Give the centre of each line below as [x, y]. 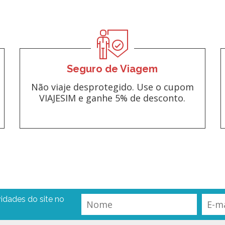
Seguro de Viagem [113, 69]
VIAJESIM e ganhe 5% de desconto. [113, 98]
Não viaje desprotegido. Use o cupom [112, 87]
